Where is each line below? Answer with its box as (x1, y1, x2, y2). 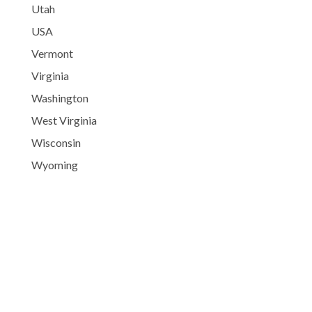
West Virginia (31, 114, 97, 127)
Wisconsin (31, 136, 81, 149)
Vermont (31, 47, 73, 60)
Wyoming (31, 158, 78, 171)
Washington (31, 91, 88, 104)
